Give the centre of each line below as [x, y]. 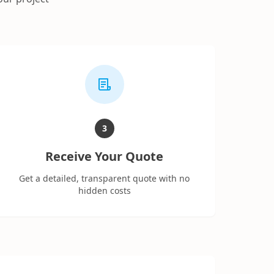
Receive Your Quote [105, 157]
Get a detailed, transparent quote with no [105, 179]
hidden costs [104, 191]
